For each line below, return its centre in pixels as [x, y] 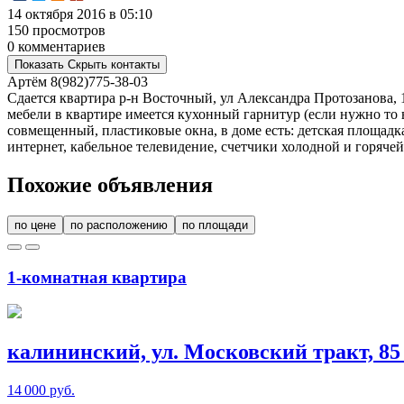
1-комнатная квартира [97, 277]
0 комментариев [56, 46]
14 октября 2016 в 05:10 [80, 14]
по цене [35, 225]
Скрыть [87, 64]
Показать [39, 64]
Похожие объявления [110, 184]
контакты [135, 64]
